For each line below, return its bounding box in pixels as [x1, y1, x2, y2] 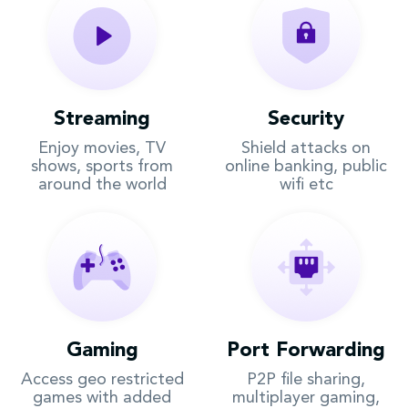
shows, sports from [31, 158, 173, 175]
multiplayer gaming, [232, 390, 380, 406]
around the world [37, 177, 167, 193]
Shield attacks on [241, 140, 371, 157]
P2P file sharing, [247, 372, 365, 388]
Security [268, 109, 344, 129]
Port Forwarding [227, 341, 385, 361]
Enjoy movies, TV [38, 140, 166, 157]
